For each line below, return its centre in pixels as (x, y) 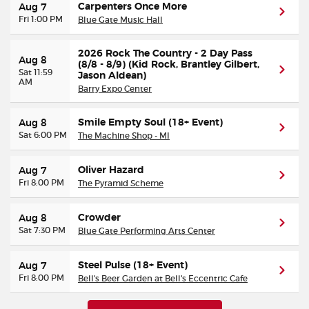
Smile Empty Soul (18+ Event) (150, 123)
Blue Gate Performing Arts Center (147, 231)
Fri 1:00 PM (41, 19)
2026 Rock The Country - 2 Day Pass (165, 54)
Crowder (99, 218)
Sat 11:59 (36, 72)
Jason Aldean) (112, 76)
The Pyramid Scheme (121, 183)
